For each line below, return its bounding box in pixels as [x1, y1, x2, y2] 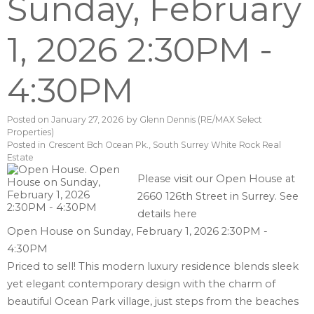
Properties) [7, 127, 54, 138]
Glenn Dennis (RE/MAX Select [139, 114, 262, 125]
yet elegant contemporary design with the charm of [7, 278, 275, 291]
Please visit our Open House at [137, 172, 296, 186]
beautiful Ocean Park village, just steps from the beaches [7, 295, 299, 308]
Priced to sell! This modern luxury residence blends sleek [7, 260, 299, 273]
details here [137, 207, 198, 221]
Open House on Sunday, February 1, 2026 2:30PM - [7, 225, 268, 238]
